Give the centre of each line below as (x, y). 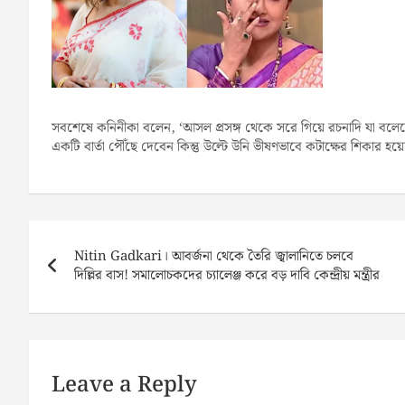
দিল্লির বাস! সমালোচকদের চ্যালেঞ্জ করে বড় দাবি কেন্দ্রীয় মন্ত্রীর (227, 275)
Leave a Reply (124, 385)
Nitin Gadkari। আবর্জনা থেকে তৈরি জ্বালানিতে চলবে (214, 256)
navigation (80, 257)
